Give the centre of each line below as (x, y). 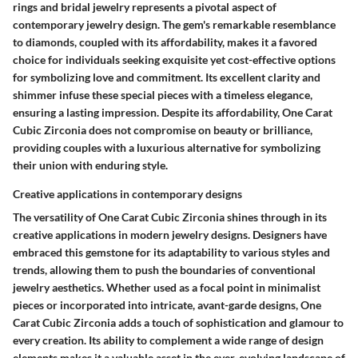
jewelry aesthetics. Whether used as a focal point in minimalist (167, 288)
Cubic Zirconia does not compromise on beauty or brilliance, (163, 130)
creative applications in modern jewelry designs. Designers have (170, 235)
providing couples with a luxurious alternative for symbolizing (167, 148)
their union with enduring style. (90, 165)
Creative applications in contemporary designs (127, 194)
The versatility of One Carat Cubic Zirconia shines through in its (170, 217)
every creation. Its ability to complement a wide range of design (168, 340)
